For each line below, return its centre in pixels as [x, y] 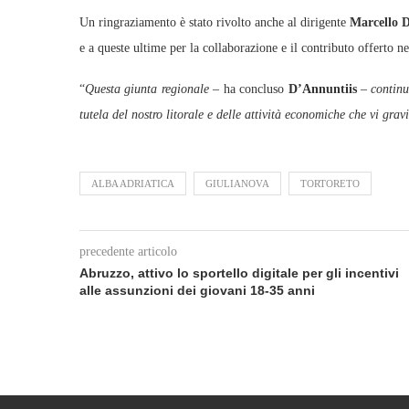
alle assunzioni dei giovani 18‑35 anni [197, 290]
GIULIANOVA [237, 184]
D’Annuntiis [322, 89]
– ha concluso [248, 89]
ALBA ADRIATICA [133, 184]
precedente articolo [128, 252]
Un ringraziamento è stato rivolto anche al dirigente [213, 22]
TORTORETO [330, 184]
